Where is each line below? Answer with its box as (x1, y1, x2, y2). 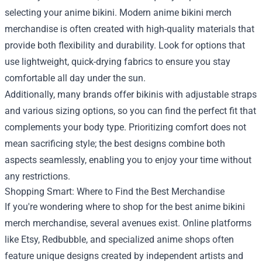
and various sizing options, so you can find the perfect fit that (5, 105, 256, 116)
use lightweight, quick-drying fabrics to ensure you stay (5, 56, 230, 67)
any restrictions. (5, 171, 70, 182)
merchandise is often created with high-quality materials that (5, 23, 254, 35)
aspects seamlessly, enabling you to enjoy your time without (5, 154, 251, 166)
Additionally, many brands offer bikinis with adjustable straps (5, 89, 257, 100)
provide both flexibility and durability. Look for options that (5, 40, 245, 51)
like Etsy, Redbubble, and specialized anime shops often (5, 234, 234, 245)
